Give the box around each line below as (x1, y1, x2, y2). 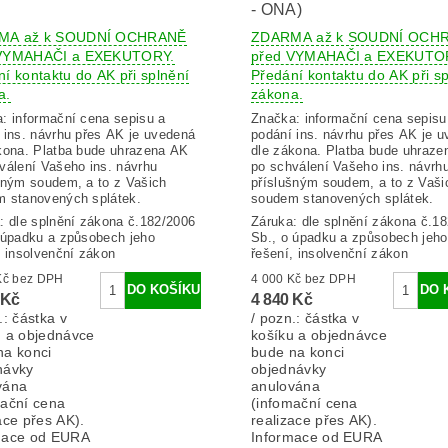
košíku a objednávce (250, 326, 388, 343)
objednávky (250, 360, 327, 377)
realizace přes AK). (250, 411, 378, 428)
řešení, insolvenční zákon (250, 245, 408, 261)
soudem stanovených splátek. (250, 191, 434, 207)
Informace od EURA (250, 428, 383, 445)
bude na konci (250, 343, 345, 360)
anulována (250, 377, 320, 394)
